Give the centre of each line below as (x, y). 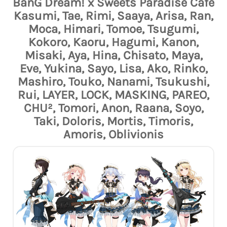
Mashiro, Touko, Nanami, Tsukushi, (113, 81)
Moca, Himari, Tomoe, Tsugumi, (113, 29)
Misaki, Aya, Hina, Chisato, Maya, (113, 55)
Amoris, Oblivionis (113, 134)
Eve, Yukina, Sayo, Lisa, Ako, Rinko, (113, 68)
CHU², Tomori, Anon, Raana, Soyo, (113, 108)
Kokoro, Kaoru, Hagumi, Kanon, (113, 42)
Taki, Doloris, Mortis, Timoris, (113, 121)
